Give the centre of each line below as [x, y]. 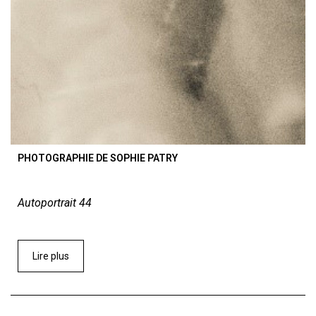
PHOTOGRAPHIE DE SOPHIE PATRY [98, 158]
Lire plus [51, 256]
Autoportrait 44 [55, 203]
